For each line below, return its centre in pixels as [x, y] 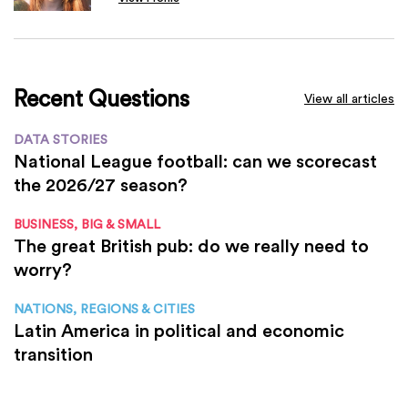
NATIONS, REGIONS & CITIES [104, 308]
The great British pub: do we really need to [191, 245]
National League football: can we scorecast [195, 160]
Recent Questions [102, 98]
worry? [43, 269]
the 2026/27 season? [101, 184]
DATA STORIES [61, 139]
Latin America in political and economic [179, 330]
